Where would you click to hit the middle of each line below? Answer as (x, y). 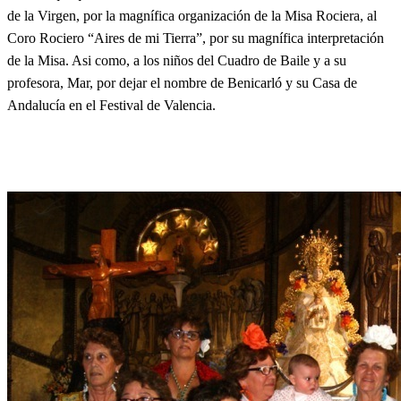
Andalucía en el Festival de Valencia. (111, 105)
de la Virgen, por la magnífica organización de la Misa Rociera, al (192, 15)
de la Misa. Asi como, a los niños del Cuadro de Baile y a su (177, 60)
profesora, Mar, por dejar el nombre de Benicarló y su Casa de (182, 82)
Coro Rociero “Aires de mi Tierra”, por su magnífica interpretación (196, 38)
